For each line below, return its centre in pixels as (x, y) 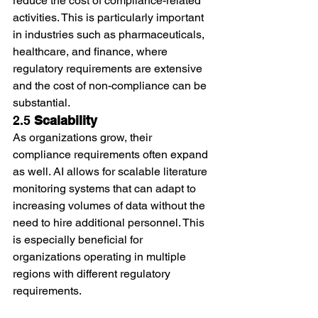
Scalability (66, 120)
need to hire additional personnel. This (110, 222)
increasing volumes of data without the (110, 205)
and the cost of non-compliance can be (111, 85)
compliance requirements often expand (112, 154)
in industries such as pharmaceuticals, (110, 34)
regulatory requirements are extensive (109, 68)
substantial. (42, 102)
